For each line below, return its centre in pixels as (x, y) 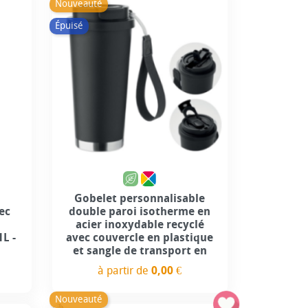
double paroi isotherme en (140, 211)
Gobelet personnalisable (140, 198)
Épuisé (69, 25)
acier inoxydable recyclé (140, 224)
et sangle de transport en (140, 250)
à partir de (125, 270)
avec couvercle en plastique (140, 237)
